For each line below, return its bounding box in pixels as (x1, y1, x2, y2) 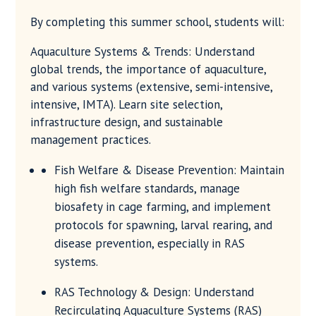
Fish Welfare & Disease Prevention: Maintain (54, 162, 284, 178)
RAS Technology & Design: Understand (54, 284, 254, 300)
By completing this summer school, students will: (30, 14, 284, 30)
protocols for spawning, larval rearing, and (54, 217, 272, 233)
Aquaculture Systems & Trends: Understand (30, 44, 255, 60)
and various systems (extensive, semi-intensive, (30, 79, 272, 95)
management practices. (30, 132, 151, 148)
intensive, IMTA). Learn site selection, (30, 97, 222, 113)
